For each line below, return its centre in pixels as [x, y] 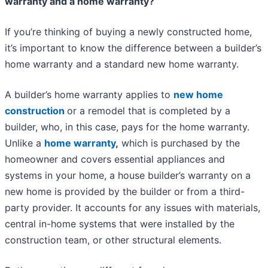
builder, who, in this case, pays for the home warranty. [127, 127]
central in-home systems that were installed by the [120, 224]
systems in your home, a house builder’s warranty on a [128, 176]
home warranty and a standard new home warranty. [123, 64]
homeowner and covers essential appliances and [115, 159]
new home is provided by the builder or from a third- [125, 192]
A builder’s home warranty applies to [89, 95]
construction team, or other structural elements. [113, 240]
